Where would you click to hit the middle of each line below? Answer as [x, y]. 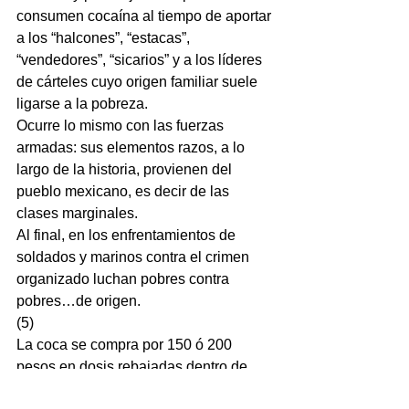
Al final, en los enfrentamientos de [128, 235]
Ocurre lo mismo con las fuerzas [122, 126]
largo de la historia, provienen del [126, 169]
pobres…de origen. [79, 301]
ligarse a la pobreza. [82, 104]
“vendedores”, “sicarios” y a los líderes [141, 60]
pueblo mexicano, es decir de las [125, 191]
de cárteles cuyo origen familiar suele [139, 82]
